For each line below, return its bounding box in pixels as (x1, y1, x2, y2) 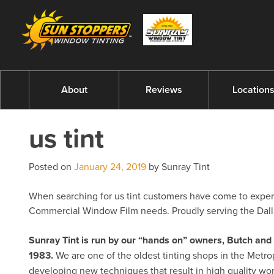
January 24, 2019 (74, 160, 146, 173)
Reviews (145, 83, 182, 97)
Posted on (29, 160, 74, 173)
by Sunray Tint (146, 160, 210, 173)
